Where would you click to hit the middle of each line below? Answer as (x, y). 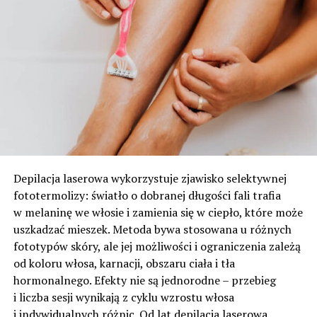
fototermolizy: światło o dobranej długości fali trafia (147, 196)
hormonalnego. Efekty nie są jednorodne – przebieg (144, 281)
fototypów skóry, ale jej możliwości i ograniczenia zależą (157, 247)
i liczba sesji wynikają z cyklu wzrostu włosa (123, 298)
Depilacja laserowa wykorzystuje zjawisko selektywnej (150, 179)
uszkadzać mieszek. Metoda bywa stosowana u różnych (152, 230)
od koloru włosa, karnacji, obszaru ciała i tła (124, 264)
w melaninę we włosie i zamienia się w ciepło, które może (158, 213)
